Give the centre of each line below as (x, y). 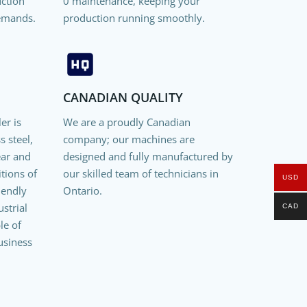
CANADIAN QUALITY (123, 97)
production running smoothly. (134, 17)
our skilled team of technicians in (140, 173)
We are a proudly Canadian (126, 122)
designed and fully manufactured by (148, 156)
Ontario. (82, 190)
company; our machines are (128, 139)
